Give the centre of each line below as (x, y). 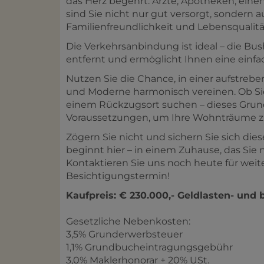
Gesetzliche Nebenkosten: (128, 221)
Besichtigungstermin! (118, 176)
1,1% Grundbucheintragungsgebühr (149, 247)
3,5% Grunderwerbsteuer (124, 234)
